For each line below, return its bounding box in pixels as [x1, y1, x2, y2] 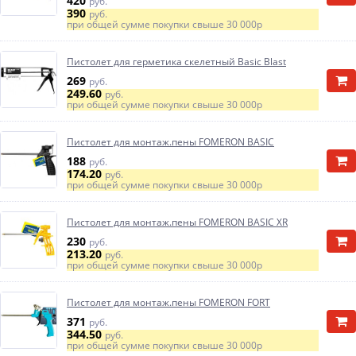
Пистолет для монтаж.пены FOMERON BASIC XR [67, 215, 288, 229]
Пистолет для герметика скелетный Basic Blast [67, 55, 286, 68]
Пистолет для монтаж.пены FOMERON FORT [67, 296, 270, 309]
